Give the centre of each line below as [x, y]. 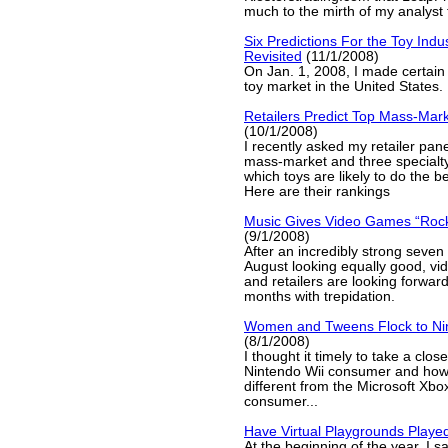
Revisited [273, 56]
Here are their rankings [317, 191]
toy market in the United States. [343, 86]
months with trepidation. [319, 296]
